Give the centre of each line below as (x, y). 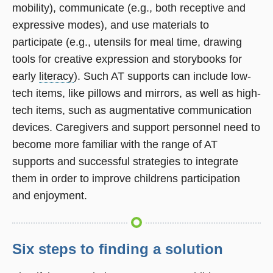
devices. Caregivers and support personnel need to (136, 127)
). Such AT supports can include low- (162, 76)
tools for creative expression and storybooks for (127, 59)
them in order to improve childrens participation (126, 178)
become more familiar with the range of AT (115, 144)
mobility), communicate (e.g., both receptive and (129, 8)
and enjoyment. (50, 195)
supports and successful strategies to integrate (125, 161)
